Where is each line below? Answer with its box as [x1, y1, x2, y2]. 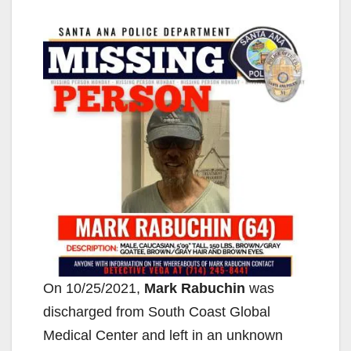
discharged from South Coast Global [43, 304, 270, 320]
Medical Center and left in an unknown [43, 327, 283, 344]
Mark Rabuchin [144, 280, 245, 297]
